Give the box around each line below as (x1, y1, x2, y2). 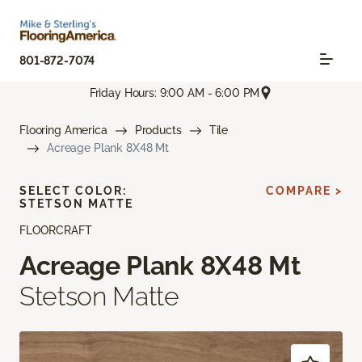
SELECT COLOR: (19, 184, 127, 198)
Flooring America (19, 124, 107, 137)
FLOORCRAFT (19, 224, 92, 238)
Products (134, 124, 182, 137)
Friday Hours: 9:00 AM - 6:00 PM (89, 86, 260, 99)
